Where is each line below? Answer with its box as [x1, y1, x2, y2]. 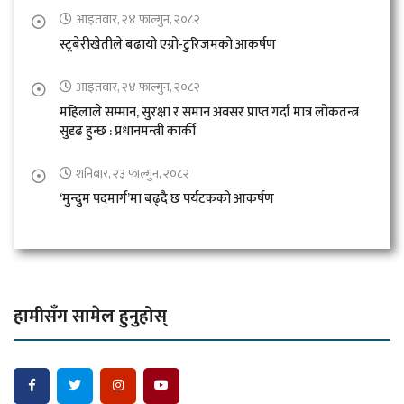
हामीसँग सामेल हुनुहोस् [14, 300, 167, 332]
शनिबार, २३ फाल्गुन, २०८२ [76, 162, 189, 184]
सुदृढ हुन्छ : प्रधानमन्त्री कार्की [60, 119, 196, 142]
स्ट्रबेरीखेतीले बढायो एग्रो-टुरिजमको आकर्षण [60, 32, 276, 56]
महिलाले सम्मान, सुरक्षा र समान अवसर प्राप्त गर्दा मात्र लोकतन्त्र [60, 100, 359, 124]
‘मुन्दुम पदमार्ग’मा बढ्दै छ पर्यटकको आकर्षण [60, 187, 274, 210]
